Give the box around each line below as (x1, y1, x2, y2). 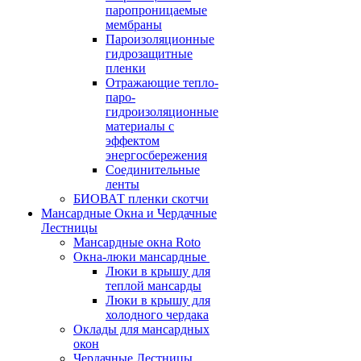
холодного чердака (106, 308, 209, 322)
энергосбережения (106, 148, 207, 162)
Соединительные (106, 163, 200, 176)
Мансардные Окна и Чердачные (41, 206, 217, 220)
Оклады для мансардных (73, 322, 210, 336)
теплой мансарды (106, 279, 201, 293)
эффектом (106, 134, 160, 147)
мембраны (106, 18, 162, 31)
